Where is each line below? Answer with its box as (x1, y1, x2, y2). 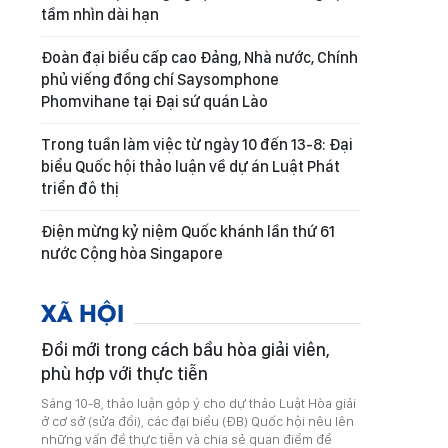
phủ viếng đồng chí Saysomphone (41, 70, 279, 89)
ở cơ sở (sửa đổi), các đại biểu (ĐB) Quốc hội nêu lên (41, 413, 354, 429)
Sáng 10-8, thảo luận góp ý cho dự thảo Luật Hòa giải (41, 395, 356, 411)
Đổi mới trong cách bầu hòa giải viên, (41, 339, 330, 360)
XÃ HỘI (41, 295, 124, 328)
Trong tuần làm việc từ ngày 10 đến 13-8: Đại (41, 135, 353, 154)
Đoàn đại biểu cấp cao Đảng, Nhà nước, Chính (41, 48, 358, 67)
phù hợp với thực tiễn (41, 363, 208, 384)
